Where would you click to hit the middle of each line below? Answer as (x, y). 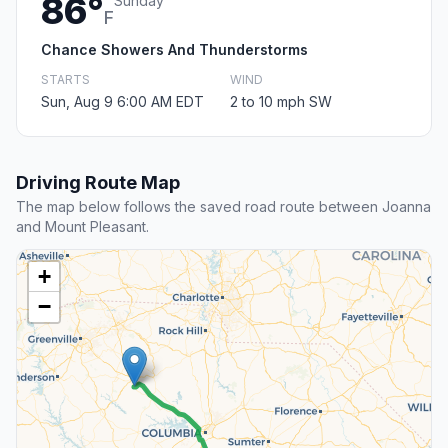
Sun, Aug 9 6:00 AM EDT (122, 102)
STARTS (65, 80)
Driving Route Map (98, 183)
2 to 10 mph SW (281, 102)
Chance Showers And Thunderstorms (174, 50)
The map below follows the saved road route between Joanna (223, 207)
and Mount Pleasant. (82, 227)
